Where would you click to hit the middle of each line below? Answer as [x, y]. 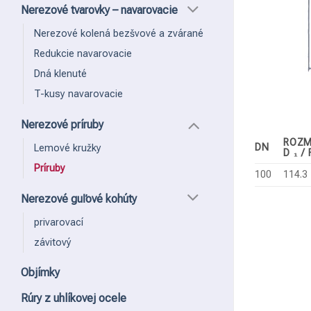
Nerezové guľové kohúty [79, 199]
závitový [53, 242]
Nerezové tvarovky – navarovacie [99, 10]
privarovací [59, 222]
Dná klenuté [60, 74]
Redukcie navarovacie [83, 54]
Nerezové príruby [62, 125]
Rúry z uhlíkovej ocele [74, 298]
